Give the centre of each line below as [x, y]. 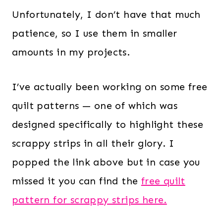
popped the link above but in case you [106, 162]
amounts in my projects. [71, 52]
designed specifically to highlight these [108, 124]
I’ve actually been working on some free [110, 86]
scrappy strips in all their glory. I [93, 143]
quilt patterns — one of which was [95, 105]
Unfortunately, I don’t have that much [106, 14]
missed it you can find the [77, 181]
